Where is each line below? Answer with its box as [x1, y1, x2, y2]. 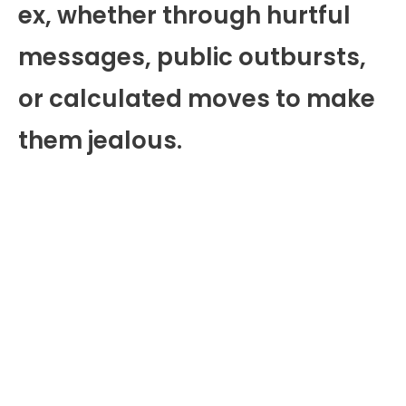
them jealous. [18, 123, 182, 157]
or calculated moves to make [18, 82, 375, 115]
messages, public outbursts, [18, 40, 366, 73]
